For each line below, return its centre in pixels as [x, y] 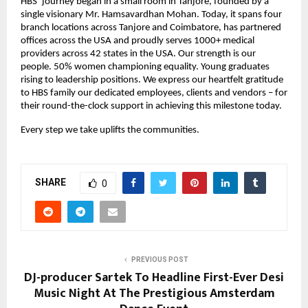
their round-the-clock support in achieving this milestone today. [151, 107]
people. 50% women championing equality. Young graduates [145, 67]
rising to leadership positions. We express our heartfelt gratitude [152, 80]
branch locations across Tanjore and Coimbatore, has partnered [151, 28]
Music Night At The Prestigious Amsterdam [154, 294]
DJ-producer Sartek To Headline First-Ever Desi [154, 278]
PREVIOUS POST [159, 260]
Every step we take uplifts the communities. [110, 131]
